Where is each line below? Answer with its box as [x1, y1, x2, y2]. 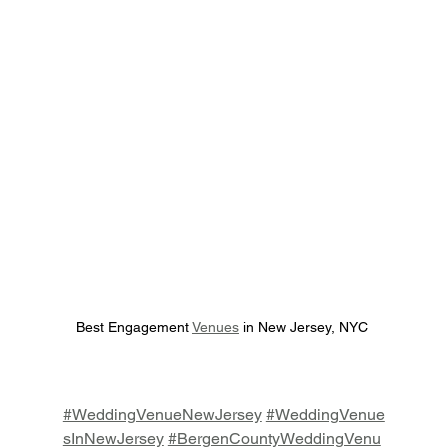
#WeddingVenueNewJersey [62, 405, 262, 425]
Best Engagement [75, 319, 192, 336]
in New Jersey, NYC [238, 319, 372, 336]
